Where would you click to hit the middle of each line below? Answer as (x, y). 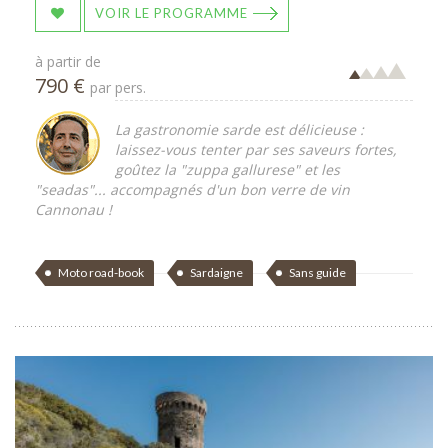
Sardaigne (216, 272)
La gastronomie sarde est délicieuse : (239, 129)
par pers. (118, 87)
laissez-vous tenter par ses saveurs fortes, (256, 149)
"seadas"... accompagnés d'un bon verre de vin (192, 189)
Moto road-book (101, 272)
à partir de (68, 61)
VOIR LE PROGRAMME (171, 12)
